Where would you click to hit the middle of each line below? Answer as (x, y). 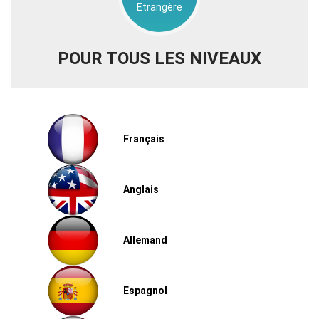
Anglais (141, 189)
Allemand (145, 240)
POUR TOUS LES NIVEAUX (159, 58)
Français (144, 138)
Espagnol (145, 290)
